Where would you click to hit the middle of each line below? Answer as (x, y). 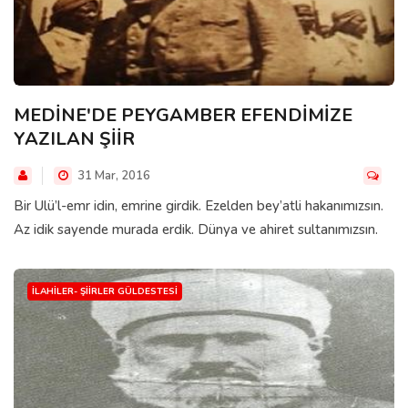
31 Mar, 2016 (112, 175)
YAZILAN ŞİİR (74, 138)
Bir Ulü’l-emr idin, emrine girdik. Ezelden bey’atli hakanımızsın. (199, 205)
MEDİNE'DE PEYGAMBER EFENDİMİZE (183, 115)
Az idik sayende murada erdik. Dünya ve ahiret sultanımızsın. (196, 229)
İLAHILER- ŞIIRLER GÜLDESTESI (105, 291)
